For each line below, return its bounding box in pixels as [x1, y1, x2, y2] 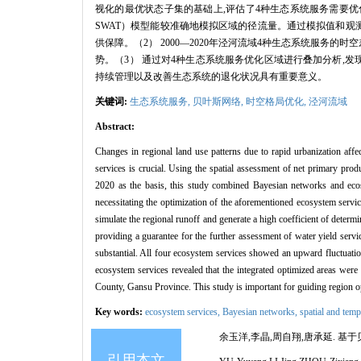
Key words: [95, 305, 145, 317]
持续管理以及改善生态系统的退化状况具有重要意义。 [95, 70, 327, 82]
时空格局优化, [246, 95, 309, 107]
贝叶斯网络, [193, 95, 246, 107]
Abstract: [95, 120, 135, 132]
